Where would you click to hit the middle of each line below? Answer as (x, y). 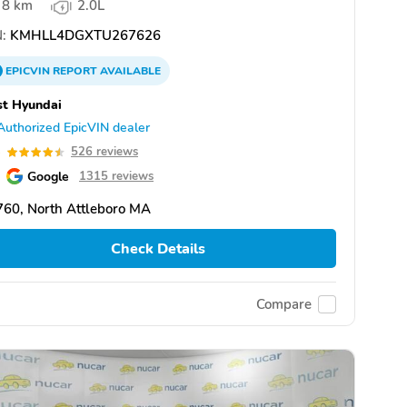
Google (48, 176)
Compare (284, 304)
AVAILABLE (129, 71)
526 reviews (104, 152)
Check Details (158, 248)
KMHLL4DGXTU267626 (84, 35)
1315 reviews (116, 176)
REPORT (75, 71)
